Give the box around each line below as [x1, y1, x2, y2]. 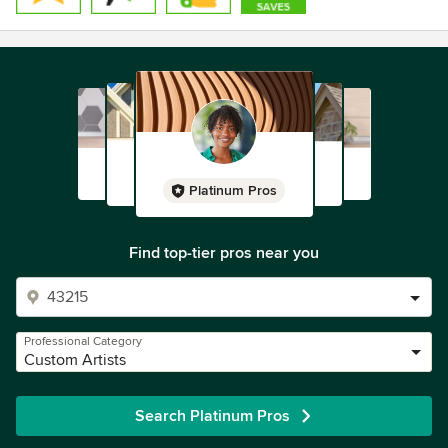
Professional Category [24, 334, 142, 349]
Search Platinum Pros [134, 406, 290, 426]
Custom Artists [24, 350, 126, 370]
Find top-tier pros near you [129, 243, 319, 263]
